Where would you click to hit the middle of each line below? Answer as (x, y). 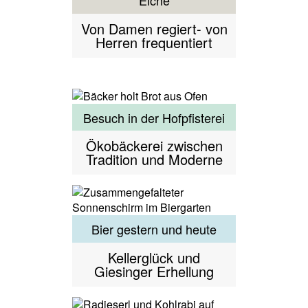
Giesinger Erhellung (154, 272)
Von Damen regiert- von (154, 28)
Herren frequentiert (154, 42)
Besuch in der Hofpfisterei (154, 117)
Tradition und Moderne (154, 159)
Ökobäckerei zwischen (154, 146)
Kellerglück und (154, 258)
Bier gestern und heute (154, 229)
